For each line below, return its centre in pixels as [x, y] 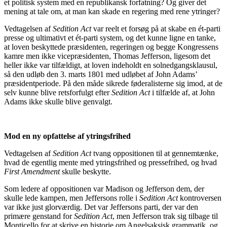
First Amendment [33, 171]
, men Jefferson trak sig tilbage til [165, 216]
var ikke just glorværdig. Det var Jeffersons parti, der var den [101, 207]
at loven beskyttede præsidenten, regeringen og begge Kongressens [111, 47]
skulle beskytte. [86, 171]
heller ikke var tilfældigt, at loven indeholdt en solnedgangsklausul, [111, 65]
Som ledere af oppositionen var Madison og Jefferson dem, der [104, 188]
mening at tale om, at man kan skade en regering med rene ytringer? [112, 11]
